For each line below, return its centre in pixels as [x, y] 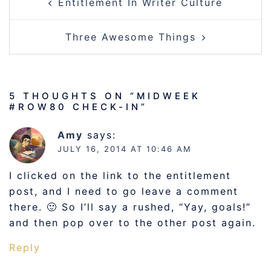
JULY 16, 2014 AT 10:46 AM [125, 149]
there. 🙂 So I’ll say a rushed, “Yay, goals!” [130, 207]
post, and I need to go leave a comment [124, 191]
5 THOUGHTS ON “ [73, 96]
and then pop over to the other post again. [132, 223]
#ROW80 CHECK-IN [75, 107]
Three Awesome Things [131, 37]
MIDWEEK [169, 96]
